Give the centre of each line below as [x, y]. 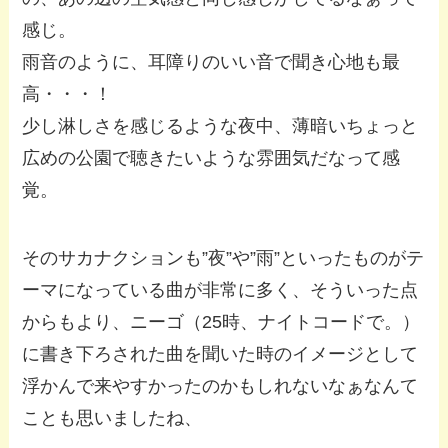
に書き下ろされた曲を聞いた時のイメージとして [220, 354]
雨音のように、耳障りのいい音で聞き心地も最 [211, 62]
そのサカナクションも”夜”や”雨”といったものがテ [223, 258]
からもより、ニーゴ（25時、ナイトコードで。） [221, 322]
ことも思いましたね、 [112, 418]
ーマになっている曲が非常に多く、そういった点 [220, 290]
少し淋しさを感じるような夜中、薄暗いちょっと [220, 126]
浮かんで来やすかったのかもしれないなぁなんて [220, 386]
